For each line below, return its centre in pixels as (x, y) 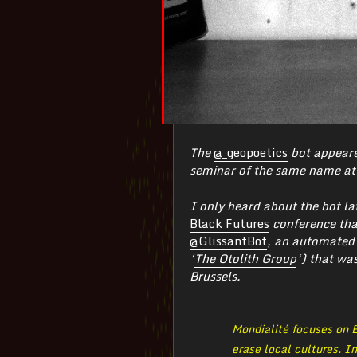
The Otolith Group (245, 258)
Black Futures (229, 223)
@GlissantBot (228, 240)
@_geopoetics (251, 153)
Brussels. (215, 275)
